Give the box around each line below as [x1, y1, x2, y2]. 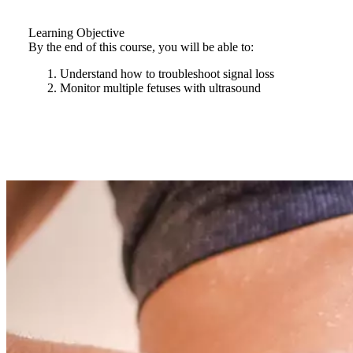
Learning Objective [28, 26, 124, 39]
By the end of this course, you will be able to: [28, 40, 254, 54]
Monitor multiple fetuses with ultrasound [60, 81, 261, 95]
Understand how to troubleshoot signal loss [60, 67, 274, 80]
